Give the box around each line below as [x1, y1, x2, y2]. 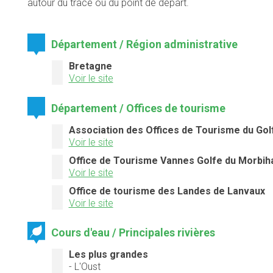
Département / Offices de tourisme [51, 101, 226, 115]
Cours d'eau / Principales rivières [51, 225, 216, 239]
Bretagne [68, 60, 112, 73]
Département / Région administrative [51, 38, 238, 51]
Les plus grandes [68, 248, 148, 260]
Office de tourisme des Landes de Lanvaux [68, 185, 265, 197]
